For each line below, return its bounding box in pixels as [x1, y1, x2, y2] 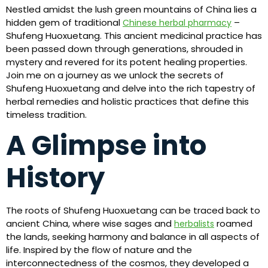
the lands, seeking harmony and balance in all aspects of [6, 230, 260, 243]
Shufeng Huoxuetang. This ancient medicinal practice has [6, 29, 262, 42]
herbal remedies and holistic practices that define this [6, 95, 249, 108]
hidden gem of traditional [6, 16, 123, 29]
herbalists [174, 218, 214, 230]
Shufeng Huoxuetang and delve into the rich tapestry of [6, 81, 255, 95]
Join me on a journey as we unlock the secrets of [6, 68, 224, 81]
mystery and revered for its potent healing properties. [6, 55, 247, 68]
